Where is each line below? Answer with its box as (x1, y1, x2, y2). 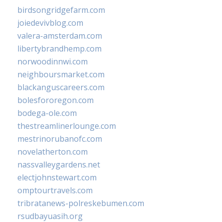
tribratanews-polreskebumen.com (17, 197, 144, 209)
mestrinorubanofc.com (17, 133, 102, 144)
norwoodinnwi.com (17, 55, 88, 67)
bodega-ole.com (17, 107, 77, 118)
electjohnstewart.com (17, 171, 97, 183)
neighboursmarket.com (17, 68, 105, 80)
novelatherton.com (17, 146, 88, 157)
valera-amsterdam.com (17, 30, 102, 41)
